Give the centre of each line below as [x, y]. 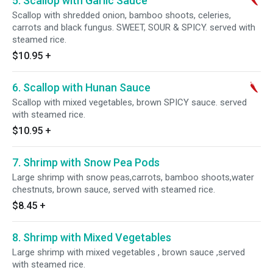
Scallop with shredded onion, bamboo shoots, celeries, [122, 15]
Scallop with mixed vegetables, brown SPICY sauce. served [129, 102]
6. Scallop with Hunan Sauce [81, 87]
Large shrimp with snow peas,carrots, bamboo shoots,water [133, 177]
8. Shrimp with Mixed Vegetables [92, 237]
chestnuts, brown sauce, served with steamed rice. [114, 190]
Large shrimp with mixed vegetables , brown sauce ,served [129, 252]
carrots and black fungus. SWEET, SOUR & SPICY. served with [134, 27]
